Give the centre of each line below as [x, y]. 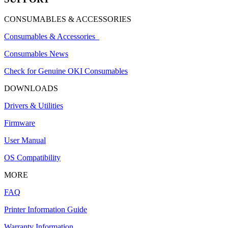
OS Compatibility [32, 157]
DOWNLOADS [31, 88]
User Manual [25, 140]
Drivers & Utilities [34, 105]
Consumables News [36, 53]
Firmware [20, 123]
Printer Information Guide [46, 209]
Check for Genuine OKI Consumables [66, 71]
